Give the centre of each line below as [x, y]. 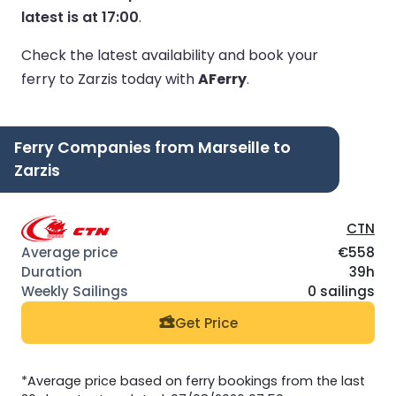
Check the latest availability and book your [170, 55]
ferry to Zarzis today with [110, 79]
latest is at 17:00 [80, 17]
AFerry [222, 79]
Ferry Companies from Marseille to [152, 147]
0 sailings [341, 292]
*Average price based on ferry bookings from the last [193, 381]
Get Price [206, 323]
